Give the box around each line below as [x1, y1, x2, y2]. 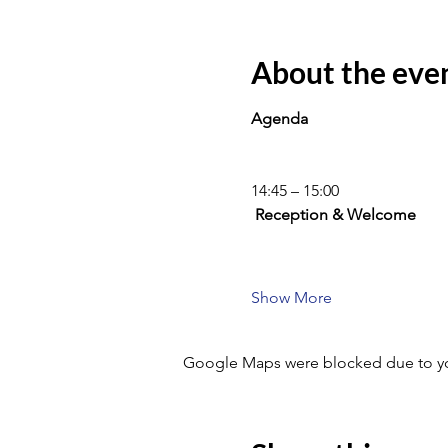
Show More [250, 288, 332, 307]
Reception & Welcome [250, 205, 416, 224]
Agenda [250, 109, 308, 128]
